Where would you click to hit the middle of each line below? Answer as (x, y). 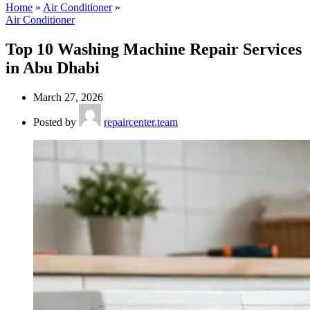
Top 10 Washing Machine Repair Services (154, 49)
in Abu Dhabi (53, 68)
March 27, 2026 (68, 97)
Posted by (55, 122)
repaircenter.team (141, 122)
